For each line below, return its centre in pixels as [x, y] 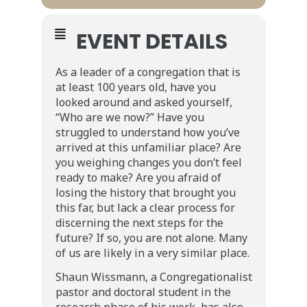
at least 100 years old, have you [136, 87]
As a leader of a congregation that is [148, 72]
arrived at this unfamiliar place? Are [148, 147]
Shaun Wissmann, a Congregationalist [154, 277]
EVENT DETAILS [152, 42]
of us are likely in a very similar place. [152, 253]
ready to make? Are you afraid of [138, 177]
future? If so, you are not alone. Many [151, 238]
